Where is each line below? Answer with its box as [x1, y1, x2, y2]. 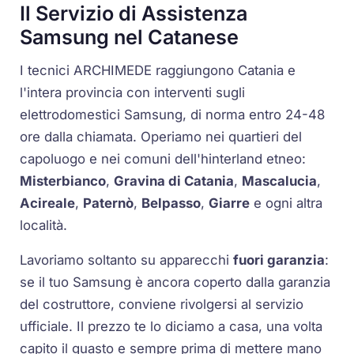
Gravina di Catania [114, 172, 235, 189]
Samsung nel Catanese [20, 25, 239, 50]
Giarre [209, 194, 250, 211]
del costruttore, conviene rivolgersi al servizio [20, 296, 304, 313]
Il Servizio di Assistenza [20, 2, 248, 26]
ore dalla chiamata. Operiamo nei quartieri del [20, 128, 303, 145]
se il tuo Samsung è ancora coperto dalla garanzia [20, 274, 331, 291]
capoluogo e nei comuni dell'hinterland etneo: [20, 150, 307, 167]
